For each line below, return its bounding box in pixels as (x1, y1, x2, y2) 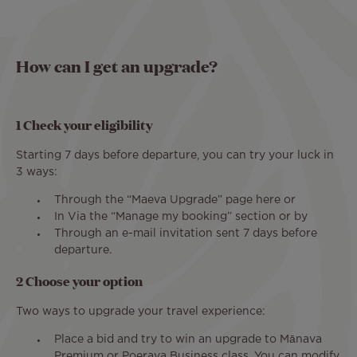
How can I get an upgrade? (16, 55, 218, 78)
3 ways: (16, 167, 57, 177)
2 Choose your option (16, 271, 143, 290)
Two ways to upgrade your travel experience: (16, 306, 265, 316)
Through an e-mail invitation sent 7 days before (54, 228, 317, 238)
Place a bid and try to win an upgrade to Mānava (54, 334, 322, 344)
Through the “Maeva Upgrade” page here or (54, 194, 296, 205)
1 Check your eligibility (16, 115, 153, 134)
